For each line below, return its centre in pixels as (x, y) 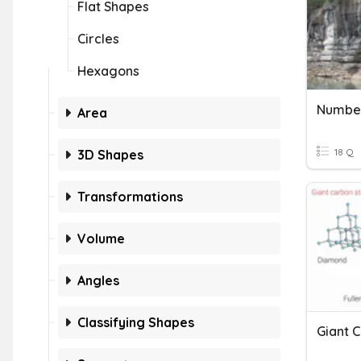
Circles (98, 39)
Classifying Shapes (136, 322)
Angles (98, 280)
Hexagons (108, 71)
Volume (101, 239)
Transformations (130, 197)
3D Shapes (110, 155)
